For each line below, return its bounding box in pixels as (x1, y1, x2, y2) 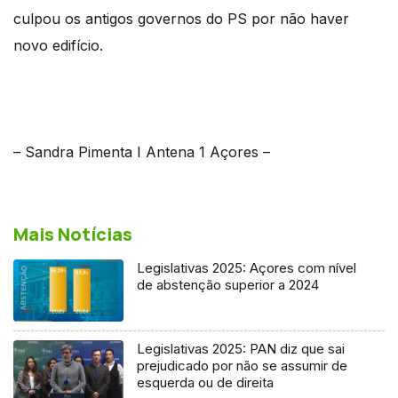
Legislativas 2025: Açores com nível (137, 259, 357, 276)
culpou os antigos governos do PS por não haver (13, 9, 349, 28)
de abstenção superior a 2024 (137, 275, 320, 293)
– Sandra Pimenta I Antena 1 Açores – (13, 142, 270, 161)
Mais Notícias (13, 221, 132, 246)
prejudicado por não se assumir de (137, 356, 348, 374)
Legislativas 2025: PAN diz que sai (137, 339, 346, 357)
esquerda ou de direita (137, 373, 275, 391)
